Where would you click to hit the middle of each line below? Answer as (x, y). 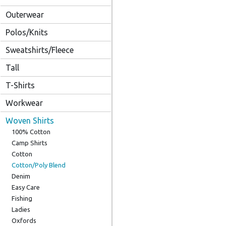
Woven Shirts (30, 121)
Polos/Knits (27, 32)
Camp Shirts (30, 143)
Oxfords (24, 220)
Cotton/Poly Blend (39, 165)
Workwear (24, 103)
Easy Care (26, 187)
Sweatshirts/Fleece (40, 50)
